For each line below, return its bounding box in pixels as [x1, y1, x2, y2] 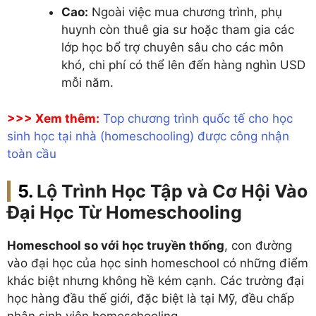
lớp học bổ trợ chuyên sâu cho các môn [61, 40, 284, 55]
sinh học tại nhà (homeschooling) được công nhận [7, 128, 289, 143]
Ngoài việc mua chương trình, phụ [87, 5, 282, 20]
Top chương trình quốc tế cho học [103, 111, 293, 126]
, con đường [224, 238, 292, 253]
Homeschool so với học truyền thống [7, 238, 224, 253]
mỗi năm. [61, 75, 114, 90]
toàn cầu [7, 146, 56, 161]
